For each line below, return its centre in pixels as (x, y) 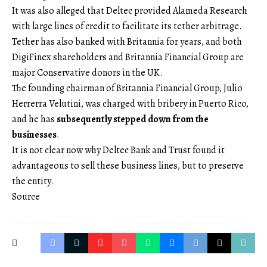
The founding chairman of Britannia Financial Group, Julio (127, 89)
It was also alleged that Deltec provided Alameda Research (130, 11)
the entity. (33, 181)
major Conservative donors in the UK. (87, 73)
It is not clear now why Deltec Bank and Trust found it (118, 150)
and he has (34, 119)
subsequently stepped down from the (133, 119)
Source (26, 197)
